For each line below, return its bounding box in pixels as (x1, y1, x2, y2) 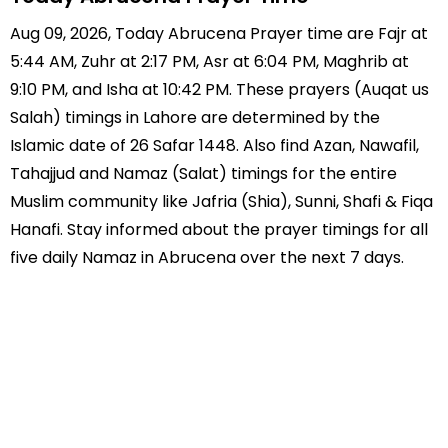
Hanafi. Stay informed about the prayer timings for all (10, 218, 428, 241)
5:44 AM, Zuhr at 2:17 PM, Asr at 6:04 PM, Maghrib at (10, 50, 409, 73)
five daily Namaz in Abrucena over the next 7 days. (10, 246, 404, 269)
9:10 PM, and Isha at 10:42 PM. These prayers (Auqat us (10, 78, 429, 101)
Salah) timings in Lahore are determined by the (10, 106, 380, 129)
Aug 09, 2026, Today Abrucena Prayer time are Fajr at (10, 22, 428, 45)
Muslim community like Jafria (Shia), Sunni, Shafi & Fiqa (10, 190, 433, 213)
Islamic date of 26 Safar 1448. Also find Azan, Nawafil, (10, 134, 419, 157)
